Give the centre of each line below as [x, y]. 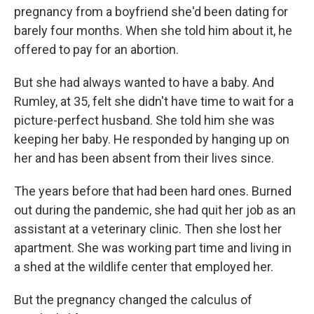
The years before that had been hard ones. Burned [153, 191]
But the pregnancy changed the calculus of [133, 300]
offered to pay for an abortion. [96, 49]
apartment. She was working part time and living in [153, 248]
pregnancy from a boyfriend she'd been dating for [151, 12]
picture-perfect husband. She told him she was [144, 120]
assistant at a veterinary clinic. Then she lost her [148, 229]
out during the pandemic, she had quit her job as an [155, 210]
